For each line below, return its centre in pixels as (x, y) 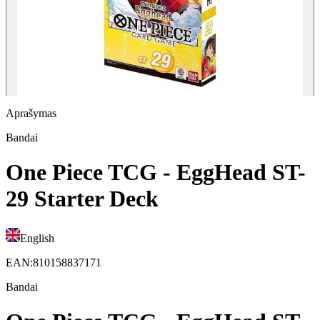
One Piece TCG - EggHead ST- (156, 172)
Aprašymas (31, 113)
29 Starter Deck (82, 199)
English (37, 238)
